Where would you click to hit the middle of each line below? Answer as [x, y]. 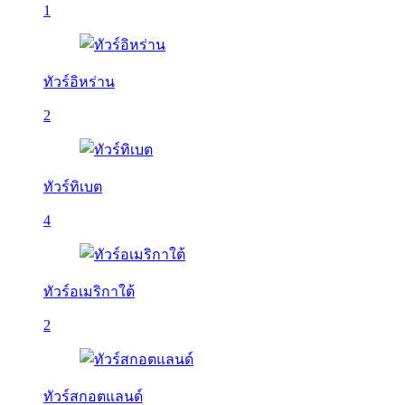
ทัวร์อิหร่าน [79, 82]
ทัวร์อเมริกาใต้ [89, 292]
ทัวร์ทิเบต [73, 187]
